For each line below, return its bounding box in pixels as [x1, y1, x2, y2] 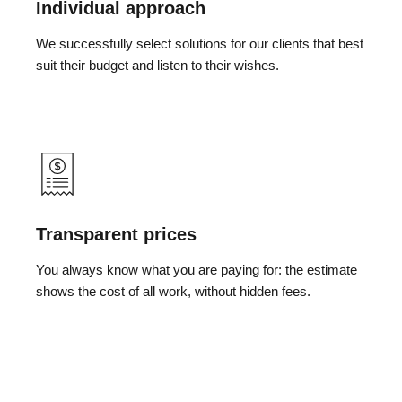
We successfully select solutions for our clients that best [36, 35, 363, 51]
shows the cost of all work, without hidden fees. [36, 283, 310, 299]
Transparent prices [36, 223, 197, 244]
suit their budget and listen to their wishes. [36, 57, 279, 73]
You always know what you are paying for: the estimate [36, 261, 357, 277]
